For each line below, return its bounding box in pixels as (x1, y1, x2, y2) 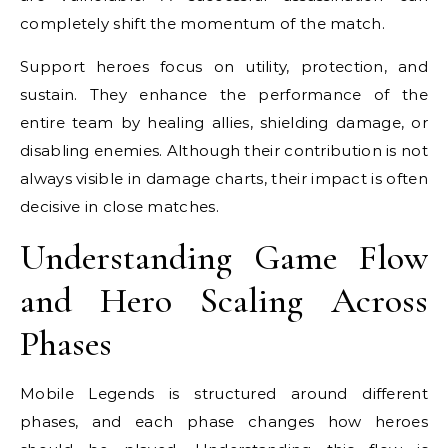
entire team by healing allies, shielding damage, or (20, 113, 428, 132)
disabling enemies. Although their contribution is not (20, 141, 428, 160)
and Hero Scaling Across (20, 279, 428, 322)
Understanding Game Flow (20, 236, 428, 279)
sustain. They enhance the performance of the (20, 85, 428, 104)
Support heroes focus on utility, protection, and (20, 57, 428, 76)
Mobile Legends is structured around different (20, 384, 428, 403)
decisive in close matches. (20, 197, 219, 216)
